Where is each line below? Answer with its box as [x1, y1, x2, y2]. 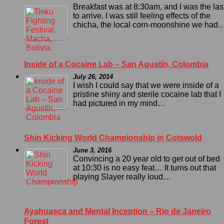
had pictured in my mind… [73, 98, 165, 107]
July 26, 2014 [73, 72, 113, 80]
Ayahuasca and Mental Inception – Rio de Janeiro [24, 206, 211, 215]
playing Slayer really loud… [73, 172, 171, 181]
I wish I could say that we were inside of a [73, 80, 219, 89]
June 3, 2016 [73, 146, 111, 154]
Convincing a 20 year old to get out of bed [73, 154, 220, 163]
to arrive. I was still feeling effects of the [73, 11, 210, 20]
